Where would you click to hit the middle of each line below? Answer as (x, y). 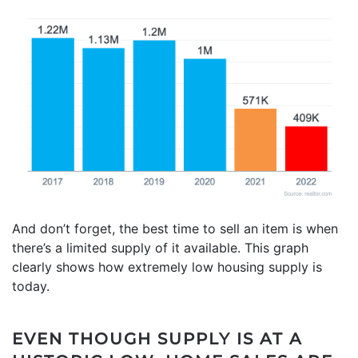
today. (31, 286)
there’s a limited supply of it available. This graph (160, 247)
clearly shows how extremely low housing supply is (167, 267)
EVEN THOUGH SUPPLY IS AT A (157, 338)
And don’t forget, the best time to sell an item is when (175, 228)
